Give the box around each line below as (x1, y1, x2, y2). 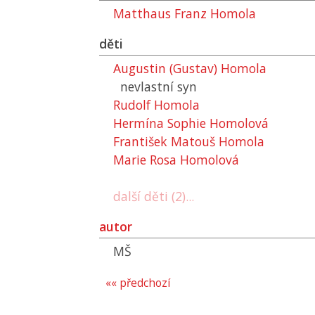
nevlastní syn (120, 78, 197, 95)
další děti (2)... (113, 188, 194, 205)
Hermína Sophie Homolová (113, 115, 269, 131)
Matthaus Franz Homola (113, 5, 256, 22)
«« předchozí (105, 276, 170, 290)
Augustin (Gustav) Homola (113, 60, 266, 77)
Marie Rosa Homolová (113, 151, 239, 168)
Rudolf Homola (113, 96, 200, 113)
